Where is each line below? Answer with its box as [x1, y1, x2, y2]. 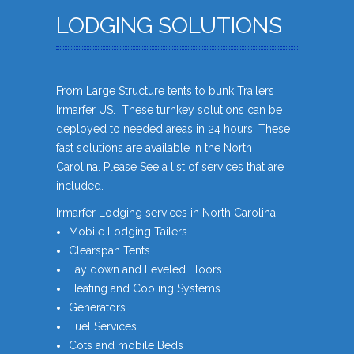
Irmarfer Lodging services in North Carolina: [56, 206, 278, 220]
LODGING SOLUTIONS [56, 13, 282, 40]
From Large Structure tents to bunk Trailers [56, 85, 274, 98]
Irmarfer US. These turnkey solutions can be [56, 104, 282, 117]
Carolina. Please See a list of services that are [56, 160, 284, 174]
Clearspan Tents [69, 244, 150, 258]
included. [56, 179, 104, 193]
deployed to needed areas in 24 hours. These [56, 122, 290, 136]
